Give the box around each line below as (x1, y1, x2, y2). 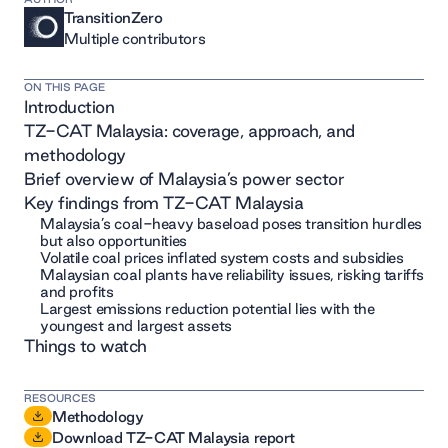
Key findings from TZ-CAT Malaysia (24, 192, 304, 212)
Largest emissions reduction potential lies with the (40, 299, 375, 317)
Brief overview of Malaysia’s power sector (24, 168, 344, 188)
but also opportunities (40, 231, 187, 249)
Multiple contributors (64, 29, 206, 47)
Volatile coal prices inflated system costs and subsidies (40, 248, 404, 266)
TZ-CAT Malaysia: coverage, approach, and (24, 120, 355, 140)
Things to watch (24, 335, 147, 355)
